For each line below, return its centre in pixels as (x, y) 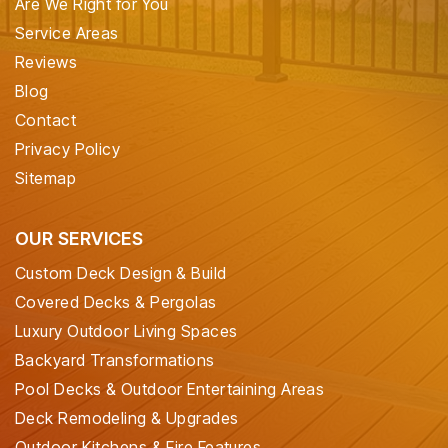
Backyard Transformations (115, 360)
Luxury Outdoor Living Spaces (126, 331)
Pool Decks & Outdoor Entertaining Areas (170, 389)
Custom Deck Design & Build (121, 273)
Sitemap (46, 178)
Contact (46, 120)
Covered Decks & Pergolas (116, 302)
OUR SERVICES (79, 239)
